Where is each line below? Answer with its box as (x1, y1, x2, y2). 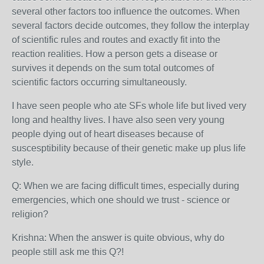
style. (12, 157, 34, 167)
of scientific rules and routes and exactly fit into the (12, 35, 220, 45)
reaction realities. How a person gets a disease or (12, 49, 217, 59)
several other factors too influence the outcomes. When (12, 6, 240, 16)
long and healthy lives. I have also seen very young (12, 115, 225, 125)
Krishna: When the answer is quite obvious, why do (12, 233, 225, 243)
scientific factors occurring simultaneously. (12, 77, 187, 87)
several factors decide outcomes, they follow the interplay (12, 21, 249, 31)
